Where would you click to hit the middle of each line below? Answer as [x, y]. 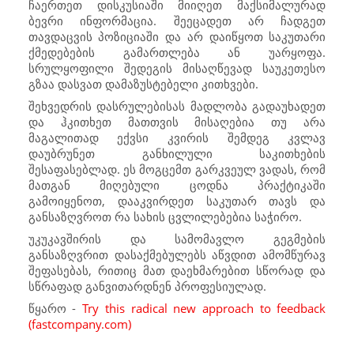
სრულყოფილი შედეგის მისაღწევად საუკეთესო [177, 68]
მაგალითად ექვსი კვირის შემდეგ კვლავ [177, 138]
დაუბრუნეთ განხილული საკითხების [177, 154]
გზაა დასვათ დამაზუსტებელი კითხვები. [143, 84]
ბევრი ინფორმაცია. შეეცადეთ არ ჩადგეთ [177, 21]
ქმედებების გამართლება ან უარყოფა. [177, 53]
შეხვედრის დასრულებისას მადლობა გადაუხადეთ [177, 106]
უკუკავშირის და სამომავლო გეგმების [177, 239]
